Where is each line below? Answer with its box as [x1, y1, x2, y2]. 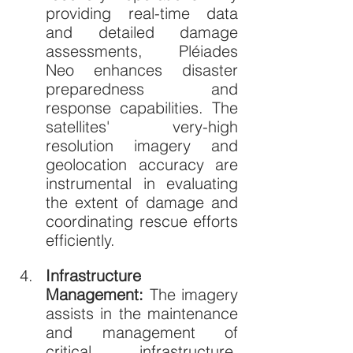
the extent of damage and [46, 192, 238, 212]
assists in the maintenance [46, 303, 238, 323]
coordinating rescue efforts [46, 211, 238, 231]
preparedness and [46, 79, 238, 98]
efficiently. [46, 230, 115, 250]
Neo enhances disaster [46, 60, 238, 80]
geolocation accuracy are [46, 154, 238, 174]
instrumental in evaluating [46, 173, 238, 193]
